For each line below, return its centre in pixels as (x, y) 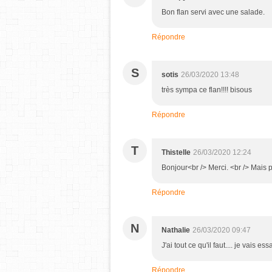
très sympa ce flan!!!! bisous (207, 90)
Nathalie (176, 230)
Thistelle (176, 153)
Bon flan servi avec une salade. (213, 12)
